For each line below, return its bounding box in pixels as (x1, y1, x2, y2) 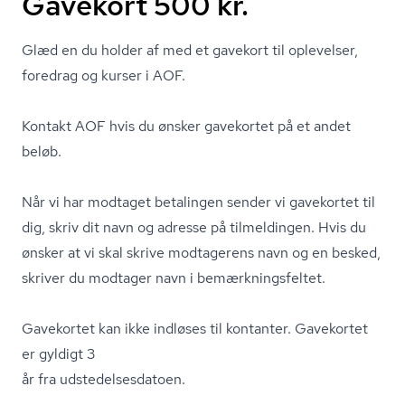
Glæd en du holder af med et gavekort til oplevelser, (22, 41, 358, 60)
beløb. (22, 142, 61, 161)
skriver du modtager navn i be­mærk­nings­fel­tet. (22, 268, 325, 287)
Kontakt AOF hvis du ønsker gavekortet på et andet (22, 117, 351, 136)
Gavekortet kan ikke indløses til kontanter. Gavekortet (22, 319, 368, 338)
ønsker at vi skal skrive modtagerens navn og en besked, (22, 243, 381, 262)
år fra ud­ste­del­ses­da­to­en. (22, 370, 185, 389)
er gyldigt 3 (22, 344, 95, 363)
